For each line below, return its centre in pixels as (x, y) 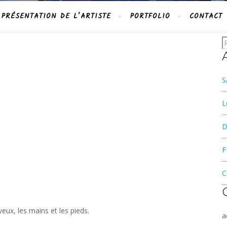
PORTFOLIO (150, 16)
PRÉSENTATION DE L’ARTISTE (56, 16)
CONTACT (206, 16)
